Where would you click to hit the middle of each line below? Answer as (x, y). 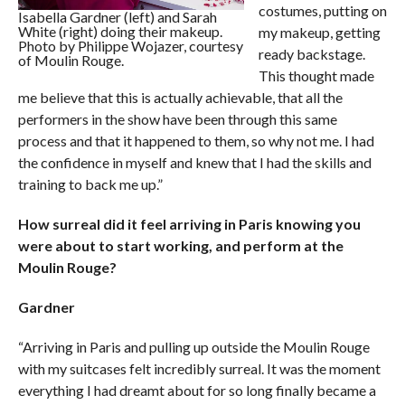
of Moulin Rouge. (71, 60)
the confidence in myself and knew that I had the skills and (194, 162)
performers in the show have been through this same (177, 118)
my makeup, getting (319, 32)
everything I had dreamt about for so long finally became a (197, 390)
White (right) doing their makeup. (120, 31)
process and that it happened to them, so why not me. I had (196, 140)
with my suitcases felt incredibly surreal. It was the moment (199, 368)
